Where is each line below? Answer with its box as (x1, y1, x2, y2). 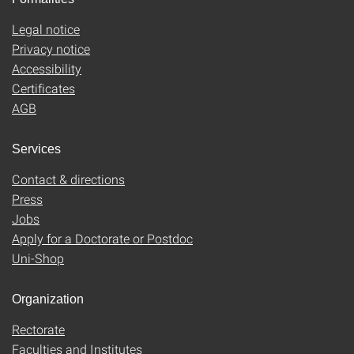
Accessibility (12, 60, 81, 77)
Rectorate (12, 321, 65, 337)
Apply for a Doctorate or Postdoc (12, 230, 193, 247)
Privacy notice (12, 40, 90, 57)
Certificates (12, 80, 75, 96)
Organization (12, 292, 84, 306)
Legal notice (12, 21, 80, 37)
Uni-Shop (12, 250, 64, 266)
